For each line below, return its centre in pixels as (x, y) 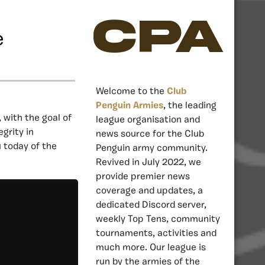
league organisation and (148, 120)
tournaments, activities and (156, 233)
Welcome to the (131, 91)
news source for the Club (150, 134)
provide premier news (143, 177)
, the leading (190, 106)
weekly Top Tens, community (158, 219)
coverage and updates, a (149, 191)
